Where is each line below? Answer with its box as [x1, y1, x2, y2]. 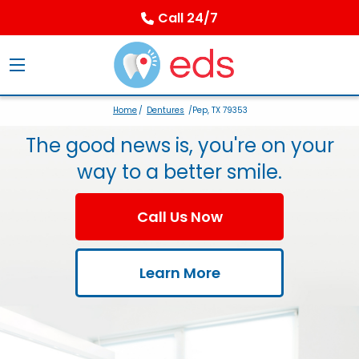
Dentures [147, 104, 184, 117]
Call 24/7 [158, 9, 218, 27]
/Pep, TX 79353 [186, 104, 248, 117]
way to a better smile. [77, 159, 282, 186]
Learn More [139, 263, 220, 284]
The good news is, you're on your [25, 132, 334, 159]
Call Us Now [136, 207, 223, 228]
